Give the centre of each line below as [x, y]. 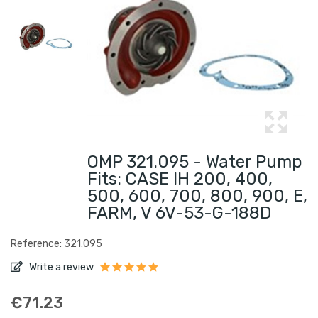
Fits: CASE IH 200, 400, [180, 179]
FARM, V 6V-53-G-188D [180, 213]
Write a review [60, 267]
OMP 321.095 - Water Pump [195, 162]
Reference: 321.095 [56, 244]
